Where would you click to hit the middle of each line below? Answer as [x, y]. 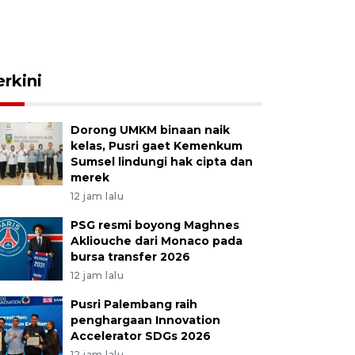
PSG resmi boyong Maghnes [155, 225]
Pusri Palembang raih [134, 304]
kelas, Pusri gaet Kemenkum [156, 146]
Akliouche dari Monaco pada [156, 241]
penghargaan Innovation [145, 320]
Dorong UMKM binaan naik [150, 130]
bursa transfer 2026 [130, 257]
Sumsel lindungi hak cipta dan [161, 162]
